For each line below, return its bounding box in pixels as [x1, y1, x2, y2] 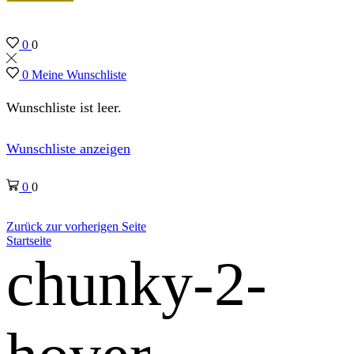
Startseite [6, 233, 51, 247]
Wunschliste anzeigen [6, 141, 130, 157]
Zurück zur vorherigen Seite [6, 219, 146, 233]
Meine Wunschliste [32, 67, 126, 81]
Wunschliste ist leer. [6, 100, 122, 116]
